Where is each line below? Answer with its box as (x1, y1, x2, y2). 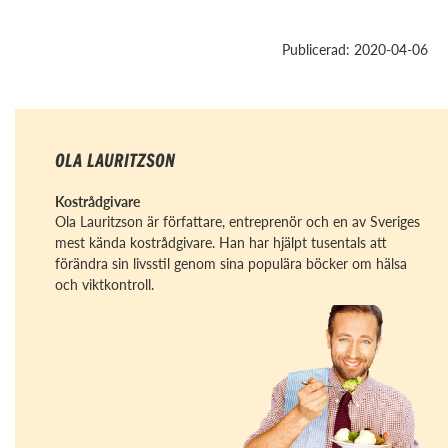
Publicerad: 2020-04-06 (282, 39, 428, 60)
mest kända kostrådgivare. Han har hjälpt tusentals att (55, 232, 387, 253)
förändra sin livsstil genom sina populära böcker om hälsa (55, 253, 407, 274)
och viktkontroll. (55, 274, 154, 295)
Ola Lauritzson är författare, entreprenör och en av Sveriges (55, 211, 420, 232)
